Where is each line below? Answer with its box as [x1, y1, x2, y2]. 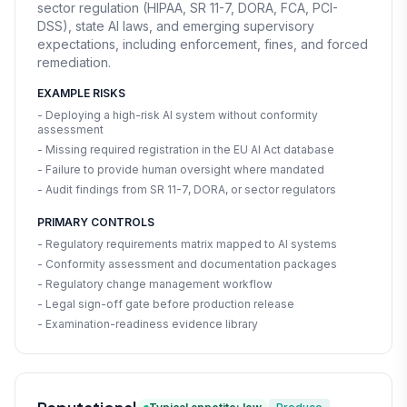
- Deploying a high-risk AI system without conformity [37, 107, 318, 122]
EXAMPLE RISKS [37, 85, 125, 100]
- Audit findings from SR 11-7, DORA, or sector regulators [37, 182, 336, 196]
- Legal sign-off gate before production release [37, 296, 294, 311]
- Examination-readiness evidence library [37, 316, 258, 331]
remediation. [37, 54, 111, 70]
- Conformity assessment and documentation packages [37, 256, 337, 271]
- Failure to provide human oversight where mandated [37, 162, 324, 176]
